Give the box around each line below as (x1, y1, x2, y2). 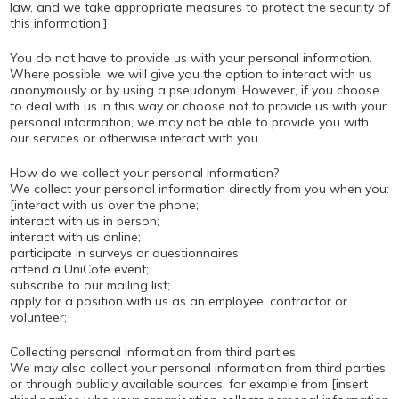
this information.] (9, 15, 107, 31)
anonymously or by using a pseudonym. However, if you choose (9, 82, 379, 98)
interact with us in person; (9, 213, 159, 229)
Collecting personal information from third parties (9, 344, 296, 360)
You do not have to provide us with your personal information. (9, 50, 372, 66)
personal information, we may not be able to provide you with (9, 114, 369, 130)
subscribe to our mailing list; (9, 277, 170, 293)
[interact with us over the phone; (9, 197, 199, 213)
